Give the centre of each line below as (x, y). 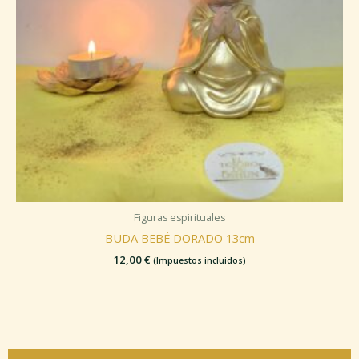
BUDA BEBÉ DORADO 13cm (179, 238)
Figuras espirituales (179, 217)
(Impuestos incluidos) (200, 261)
